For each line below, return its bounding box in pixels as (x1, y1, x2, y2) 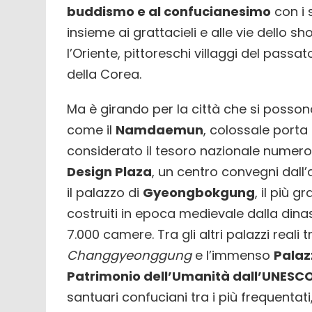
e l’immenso (192, 246, 274, 264)
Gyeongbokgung (143, 183, 255, 201)
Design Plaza (67, 162, 152, 180)
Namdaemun (116, 120, 203, 139)
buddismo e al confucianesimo (67, 2, 271, 20)
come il (67, 120, 116, 139)
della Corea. (67, 65, 141, 83)
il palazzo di (67, 183, 143, 201)
